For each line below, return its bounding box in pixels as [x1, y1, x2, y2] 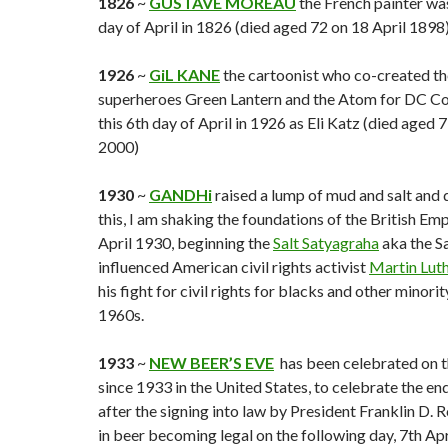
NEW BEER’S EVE [149, 353, 274, 372]
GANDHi [149, 185, 212, 204]
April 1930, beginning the [98, 233, 273, 252]
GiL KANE [149, 65, 220, 84]
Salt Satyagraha [273, 233, 379, 252]
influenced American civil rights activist [98, 257, 369, 276]
